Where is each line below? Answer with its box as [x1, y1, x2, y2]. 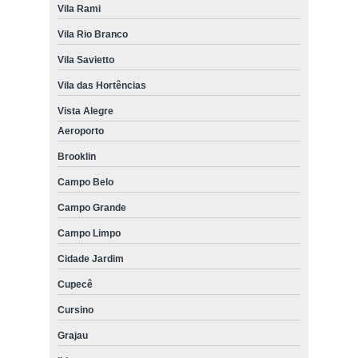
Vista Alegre [57, 105, 113, 117]
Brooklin [57, 150, 96, 162]
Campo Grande [57, 201, 126, 213]
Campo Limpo [57, 227, 121, 239]
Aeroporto [57, 125, 104, 137]
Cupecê [57, 278, 93, 290]
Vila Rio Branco [57, 28, 128, 40]
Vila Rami [57, 2, 101, 14]
